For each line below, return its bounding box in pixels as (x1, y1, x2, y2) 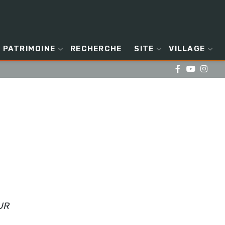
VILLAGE (169, 44, 205, 53)
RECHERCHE (70, 44, 122, 53)
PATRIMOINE (3, 44, 55, 53)
